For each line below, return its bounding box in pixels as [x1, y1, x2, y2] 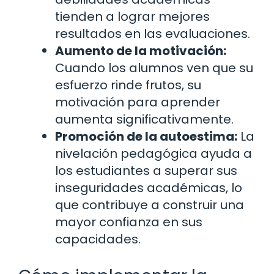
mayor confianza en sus [55, 213, 202, 231]
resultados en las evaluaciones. [55, 24, 250, 42]
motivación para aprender [55, 93, 220, 111]
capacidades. [55, 230, 141, 248]
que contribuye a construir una [55, 196, 244, 213]
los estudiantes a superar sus [55, 161, 237, 179]
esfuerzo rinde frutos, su [55, 76, 201, 94]
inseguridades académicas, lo [55, 179, 242, 196]
